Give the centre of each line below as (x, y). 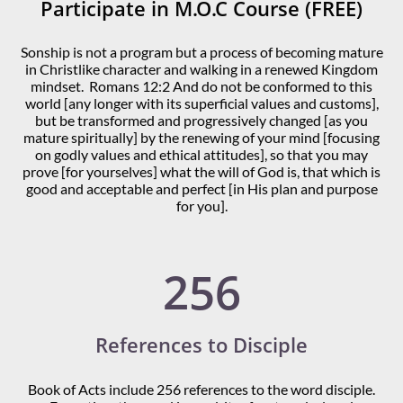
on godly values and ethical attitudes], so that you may (201, 154)
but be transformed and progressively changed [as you (201, 120)
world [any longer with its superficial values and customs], (201, 103)
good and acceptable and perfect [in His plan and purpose (201, 188)
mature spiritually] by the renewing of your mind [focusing (201, 137)
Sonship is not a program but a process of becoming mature (201, 52)
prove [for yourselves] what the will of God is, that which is (201, 171)
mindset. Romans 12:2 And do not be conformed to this (201, 86)
